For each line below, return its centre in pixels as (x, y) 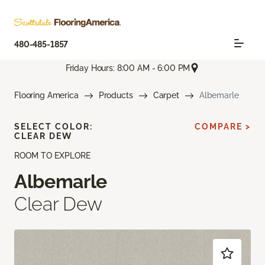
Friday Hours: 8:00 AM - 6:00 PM (128, 68)
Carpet (166, 96)
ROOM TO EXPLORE (52, 156)
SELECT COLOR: (54, 127)
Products (116, 96)
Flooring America (46, 96)
